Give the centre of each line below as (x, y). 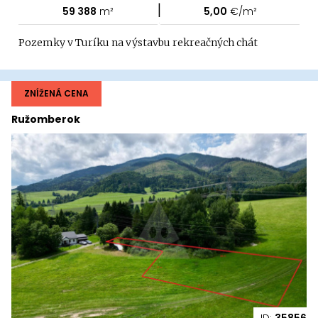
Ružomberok (46, 120)
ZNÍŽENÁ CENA (56, 94)
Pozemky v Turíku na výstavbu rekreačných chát (138, 43)
